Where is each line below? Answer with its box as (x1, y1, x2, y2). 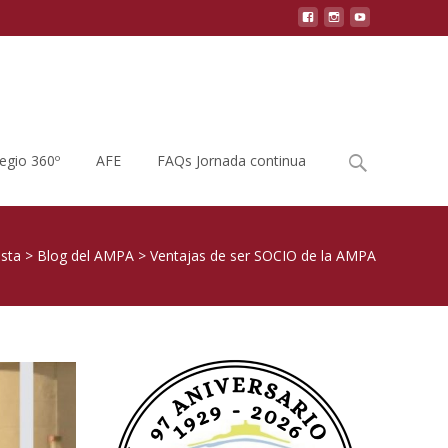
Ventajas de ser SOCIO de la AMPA (150, 246, 376, 265)
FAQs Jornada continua (157, 151, 306, 170)
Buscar (341, 144, 386, 163)
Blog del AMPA (37, 246, 134, 265)
